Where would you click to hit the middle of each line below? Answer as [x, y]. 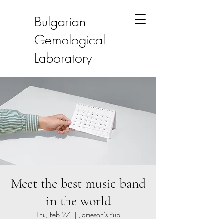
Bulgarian [60, 22]
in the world [78, 201]
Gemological [70, 40]
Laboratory [63, 58]
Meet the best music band [78, 183]
